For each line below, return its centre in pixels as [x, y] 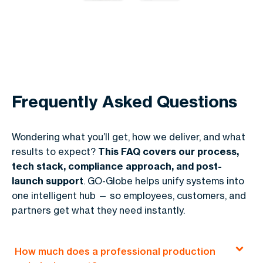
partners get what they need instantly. [98, 210]
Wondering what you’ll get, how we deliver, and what [129, 136]
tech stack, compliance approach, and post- [117, 166]
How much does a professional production [115, 251]
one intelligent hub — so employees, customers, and [129, 195]
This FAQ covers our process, [168, 151]
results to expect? [55, 151]
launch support [48, 181]
